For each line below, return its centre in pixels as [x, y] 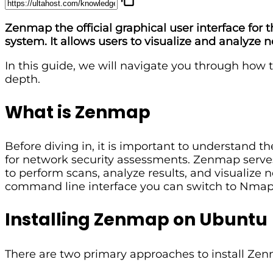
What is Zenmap [78, 112]
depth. [23, 79]
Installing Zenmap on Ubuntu [136, 220]
